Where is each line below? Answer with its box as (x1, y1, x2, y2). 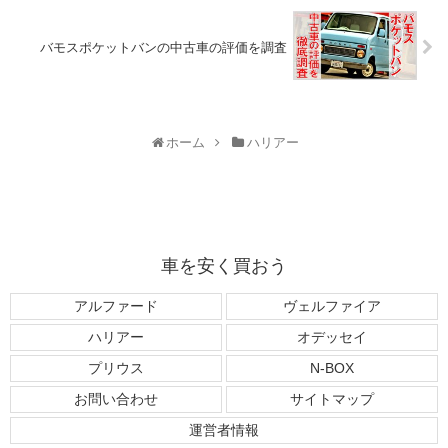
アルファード (74, 298, 158, 315)
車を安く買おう (161, 256, 287, 277)
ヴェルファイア (283, 298, 381, 315)
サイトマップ (290, 391, 374, 408)
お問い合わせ (74, 391, 158, 408)
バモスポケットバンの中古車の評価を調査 (39, 39, 287, 55)
